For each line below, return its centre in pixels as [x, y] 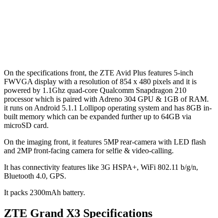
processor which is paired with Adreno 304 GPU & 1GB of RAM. [106, 99]
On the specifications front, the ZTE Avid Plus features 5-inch [99, 73]
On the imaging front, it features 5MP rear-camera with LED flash [105, 142]
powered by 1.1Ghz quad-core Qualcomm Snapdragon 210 [95, 90]
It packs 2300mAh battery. [45, 192]
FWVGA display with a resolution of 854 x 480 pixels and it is [100, 81]
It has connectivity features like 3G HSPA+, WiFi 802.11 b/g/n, [101, 167]
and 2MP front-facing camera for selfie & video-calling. [89, 150]
